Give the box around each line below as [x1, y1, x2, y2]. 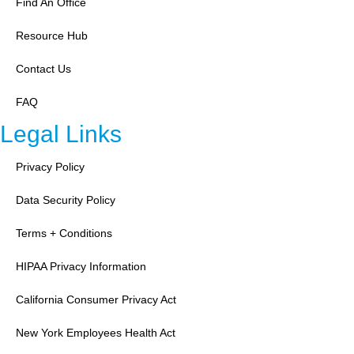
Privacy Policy [16, 160, 85, 174]
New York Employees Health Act [16, 326, 175, 340]
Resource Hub [16, 29, 88, 43]
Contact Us [16, 62, 71, 76]
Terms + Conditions [16, 227, 112, 240]
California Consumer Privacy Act [16, 293, 176, 307]
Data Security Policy [16, 194, 115, 207]
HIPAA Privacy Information [16, 260, 146, 273]
